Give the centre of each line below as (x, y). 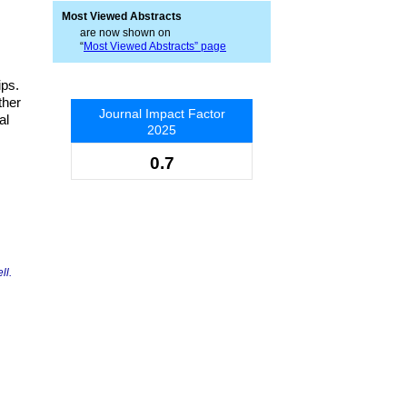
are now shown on (125, 33)
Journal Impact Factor (162, 114)
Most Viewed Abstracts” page (155, 46)
